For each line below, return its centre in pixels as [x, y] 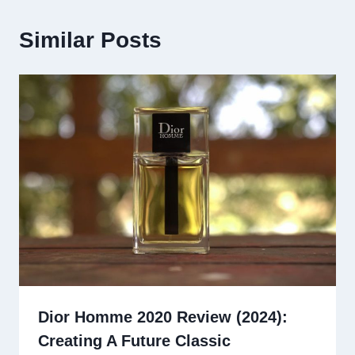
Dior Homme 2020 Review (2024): [163, 317]
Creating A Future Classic [134, 341]
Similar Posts [90, 40]
